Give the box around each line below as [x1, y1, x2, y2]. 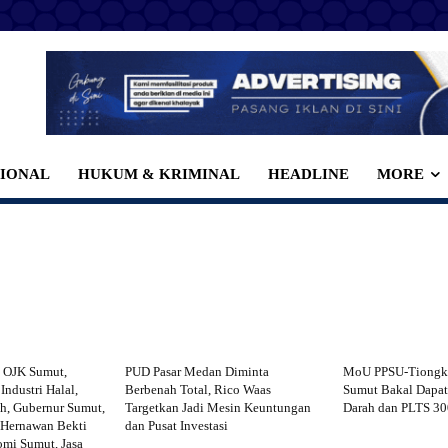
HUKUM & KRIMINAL [78, 165, 241, 182]
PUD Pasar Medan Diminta [125, 363, 270, 379]
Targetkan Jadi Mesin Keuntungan [125, 399, 312, 415]
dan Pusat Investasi [125, 417, 229, 433]
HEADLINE [268, 165, 350, 182]
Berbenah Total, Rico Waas [125, 381, 272, 397]
